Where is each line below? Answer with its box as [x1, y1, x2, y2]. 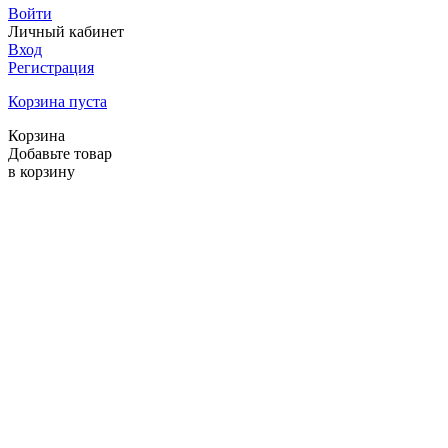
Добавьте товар [8, 145, 112, 162]
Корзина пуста [8, 93, 107, 110]
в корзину [8, 163, 75, 180]
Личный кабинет [8, 23, 124, 40]
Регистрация [8, 59, 94, 76]
